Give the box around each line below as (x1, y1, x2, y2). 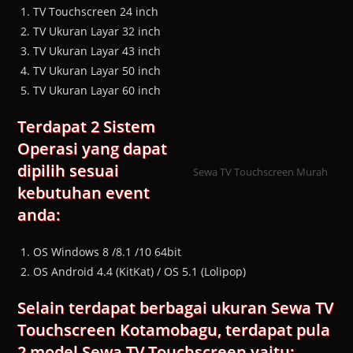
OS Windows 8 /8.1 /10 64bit (33, 244, 182, 260)
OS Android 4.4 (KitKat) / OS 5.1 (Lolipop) (33, 264, 247, 280)
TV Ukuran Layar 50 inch (33, 63, 162, 79)
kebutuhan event (17, 182, 150, 204)
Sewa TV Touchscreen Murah (192, 164, 328, 179)
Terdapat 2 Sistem (17, 116, 156, 138)
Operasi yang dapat (17, 138, 168, 160)
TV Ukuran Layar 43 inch (33, 43, 162, 59)
